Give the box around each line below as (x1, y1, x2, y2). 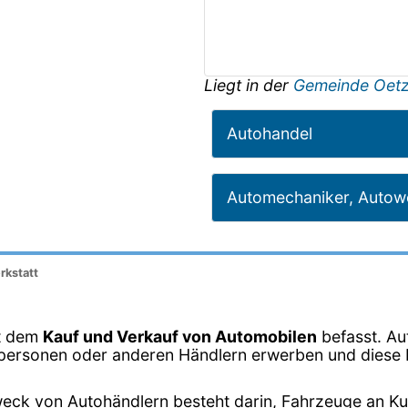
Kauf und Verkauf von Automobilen (43, 326, 317, 346)
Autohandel (227, 123, 312, 143)
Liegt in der (204, 75, 293, 95)
